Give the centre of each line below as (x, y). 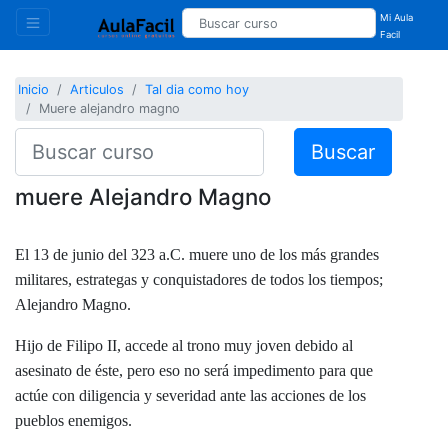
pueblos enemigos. (73, 420)
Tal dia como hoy (197, 90)
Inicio (34, 90)
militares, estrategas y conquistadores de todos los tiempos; (199, 279)
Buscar (342, 151)
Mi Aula (397, 17)
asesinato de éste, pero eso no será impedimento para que (194, 370)
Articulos (97, 90)
